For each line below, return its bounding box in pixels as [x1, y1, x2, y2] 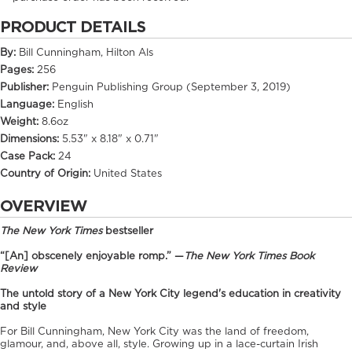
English [57, 99, 93, 110]
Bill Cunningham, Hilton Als [19, 47, 153, 58]
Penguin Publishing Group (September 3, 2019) [52, 82, 291, 93]
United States [93, 168, 162, 179]
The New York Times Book [184, 251, 314, 262]
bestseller [102, 225, 153, 236]
